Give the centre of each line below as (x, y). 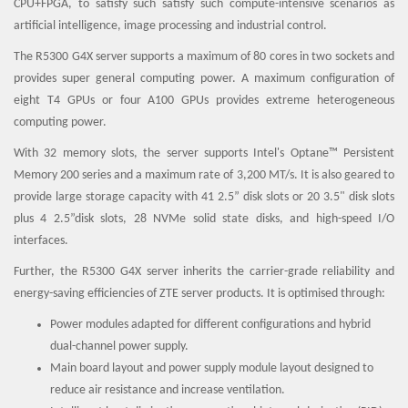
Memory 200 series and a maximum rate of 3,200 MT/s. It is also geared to (204, 175)
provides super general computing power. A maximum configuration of (204, 79)
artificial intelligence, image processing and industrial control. (170, 26)
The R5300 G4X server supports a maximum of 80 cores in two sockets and (204, 57)
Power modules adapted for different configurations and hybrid (210, 325)
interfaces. (41, 241)
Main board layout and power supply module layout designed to (212, 368)
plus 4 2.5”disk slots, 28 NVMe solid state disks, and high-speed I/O (204, 219)
